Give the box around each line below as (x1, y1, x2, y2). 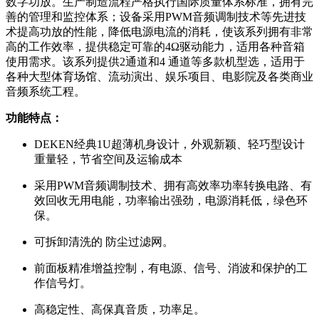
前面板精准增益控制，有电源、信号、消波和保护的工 (34, 261, 308, 274)
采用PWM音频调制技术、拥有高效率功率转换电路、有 (34, 179, 312, 192)
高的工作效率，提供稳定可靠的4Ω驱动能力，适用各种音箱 (6, 40, 305, 53)
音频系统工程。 (6, 85, 85, 98)
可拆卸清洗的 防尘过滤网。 (34, 235, 174, 248)
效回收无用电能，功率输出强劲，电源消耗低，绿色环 (34, 194, 308, 206)
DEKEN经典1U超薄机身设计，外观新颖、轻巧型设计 (34, 137, 305, 150)
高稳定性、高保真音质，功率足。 (34, 303, 205, 315)
